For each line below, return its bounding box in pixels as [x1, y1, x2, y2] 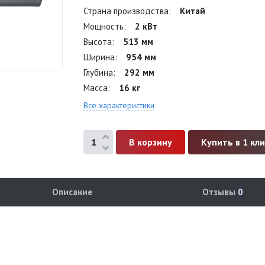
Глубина [83, 67, 114, 78]
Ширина [83, 51, 115, 63]
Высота [83, 36, 112, 47]
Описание [51, 186, 92, 198]
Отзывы [202, 186, 238, 198]
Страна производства [83, 5, 169, 17]
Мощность [83, 21, 124, 32]
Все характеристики [83, 100, 155, 111]
